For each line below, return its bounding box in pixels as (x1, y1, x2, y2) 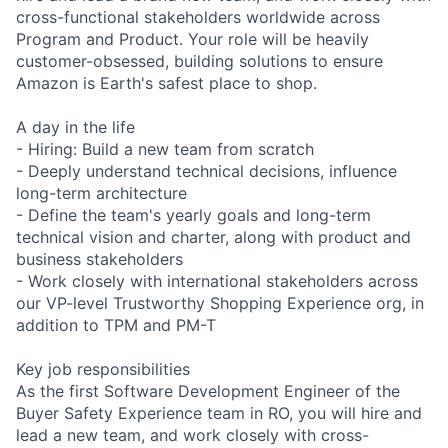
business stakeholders (16, 248, 183, 269)
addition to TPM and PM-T (16, 314, 216, 335)
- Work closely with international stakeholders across (16, 270, 418, 291)
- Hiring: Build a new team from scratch (16, 138, 314, 159)
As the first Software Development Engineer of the (16, 380, 400, 401)
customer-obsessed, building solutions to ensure (16, 50, 383, 71)
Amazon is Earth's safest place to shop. (16, 72, 317, 93)
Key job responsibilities (16, 358, 190, 379)
